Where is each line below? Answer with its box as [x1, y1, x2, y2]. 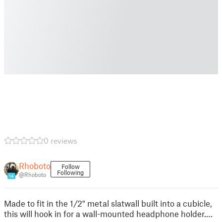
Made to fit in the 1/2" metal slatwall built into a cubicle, [4, 198, 212, 208]
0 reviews [44, 136, 77, 145]
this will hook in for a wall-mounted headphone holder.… [4, 209, 213, 219]
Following [57, 168, 84, 176]
